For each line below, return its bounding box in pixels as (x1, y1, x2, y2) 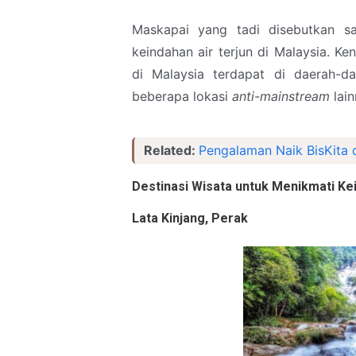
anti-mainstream (232, 88, 330, 104)
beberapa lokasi (132, 88, 232, 104)
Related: (144, 142, 199, 158)
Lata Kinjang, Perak (132, 211, 248, 226)
